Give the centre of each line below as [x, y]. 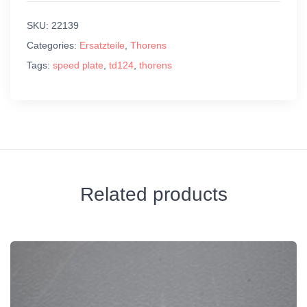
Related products [153, 194]
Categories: [53, 45]
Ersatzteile [102, 45]
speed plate [78, 65]
